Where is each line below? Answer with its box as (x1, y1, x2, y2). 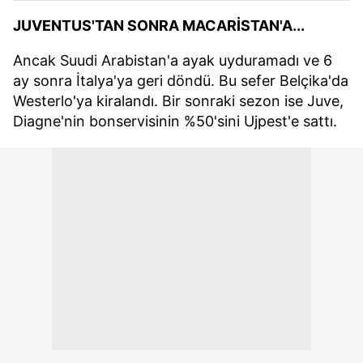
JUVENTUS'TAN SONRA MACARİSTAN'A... (13, 17, 305, 35)
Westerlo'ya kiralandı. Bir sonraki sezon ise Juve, (13, 92, 344, 110)
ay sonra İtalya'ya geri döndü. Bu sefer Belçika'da (13, 72, 348, 90)
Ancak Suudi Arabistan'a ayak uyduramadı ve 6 (13, 52, 332, 70)
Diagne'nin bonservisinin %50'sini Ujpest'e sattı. (13, 113, 337, 130)
